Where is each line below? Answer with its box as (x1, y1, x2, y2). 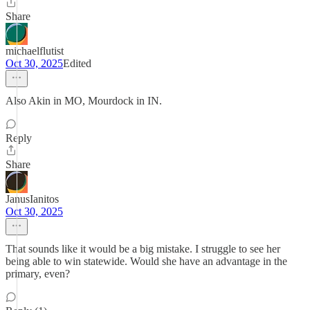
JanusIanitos (6, 193, 59, 205)
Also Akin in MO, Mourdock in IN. (6, 95, 162, 107)
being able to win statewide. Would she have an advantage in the (6, 255, 287, 267)
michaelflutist (6, 45, 64, 57)
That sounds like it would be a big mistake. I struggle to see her (6, 243, 280, 255)
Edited (63, 57, 91, 69)
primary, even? (6, 268, 70, 280)
